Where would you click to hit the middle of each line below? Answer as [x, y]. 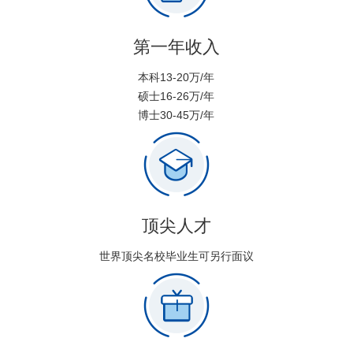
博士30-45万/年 [176, 115]
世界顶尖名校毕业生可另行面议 [176, 256]
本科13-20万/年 [176, 77]
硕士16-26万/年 [176, 96]
